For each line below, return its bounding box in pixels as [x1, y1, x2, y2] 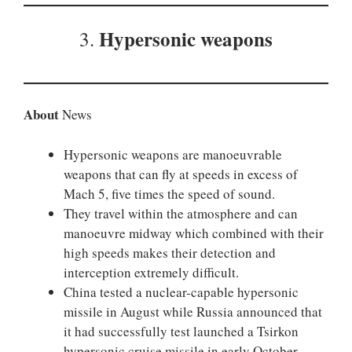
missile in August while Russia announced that [64, 302, 322, 321]
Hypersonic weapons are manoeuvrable [64, 145, 282, 163]
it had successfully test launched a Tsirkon [64, 321, 299, 340]
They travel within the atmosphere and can [64, 203, 298, 222]
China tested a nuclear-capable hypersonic [64, 282, 299, 301]
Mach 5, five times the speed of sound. [64, 184, 275, 203]
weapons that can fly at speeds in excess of [64, 164, 298, 183]
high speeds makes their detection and [64, 243, 276, 262]
